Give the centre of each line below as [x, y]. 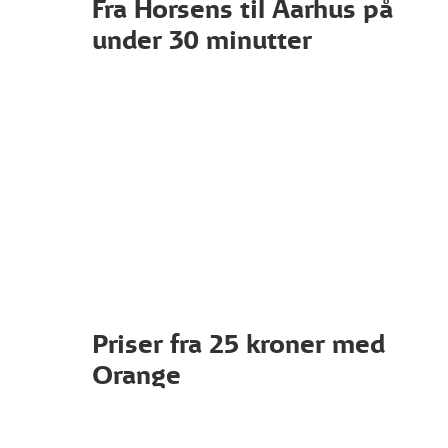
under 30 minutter [202, 40]
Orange [136, 375]
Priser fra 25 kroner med [238, 344]
